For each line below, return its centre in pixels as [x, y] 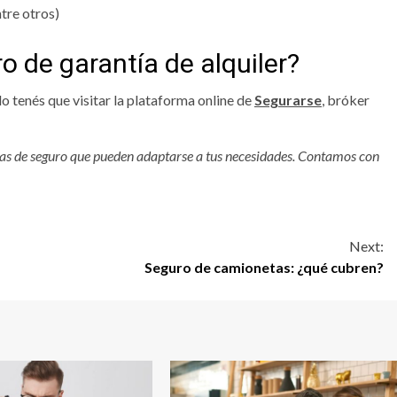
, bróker [346, 100]
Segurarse [288, 100]
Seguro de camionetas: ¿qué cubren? [264, 268]
